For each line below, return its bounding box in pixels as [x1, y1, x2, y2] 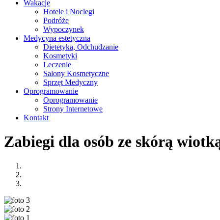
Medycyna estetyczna [24, 34, 90, 42]
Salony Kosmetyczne [43, 69, 109, 78]
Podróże [43, 16, 69, 25]
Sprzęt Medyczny [43, 78, 98, 86]
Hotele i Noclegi [43, 7, 94, 16]
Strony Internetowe [43, 105, 103, 113]
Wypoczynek [43, 25, 84, 33]
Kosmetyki [43, 52, 77, 60]
